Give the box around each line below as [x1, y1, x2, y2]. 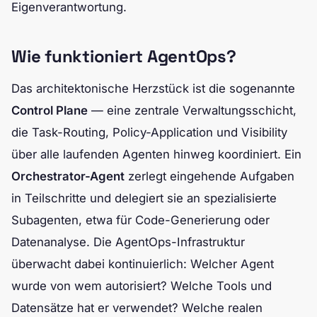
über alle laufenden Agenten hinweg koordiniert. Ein [11, 147, 301, 161]
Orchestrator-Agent [11, 169, 125, 183]
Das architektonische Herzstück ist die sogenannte [11, 81, 295, 96]
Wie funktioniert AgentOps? [11, 45, 236, 67]
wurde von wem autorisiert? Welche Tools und [11, 279, 272, 293]
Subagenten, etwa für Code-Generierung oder [11, 213, 270, 227]
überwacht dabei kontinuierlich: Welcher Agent [11, 257, 274, 271]
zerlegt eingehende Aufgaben [125, 169, 294, 183]
